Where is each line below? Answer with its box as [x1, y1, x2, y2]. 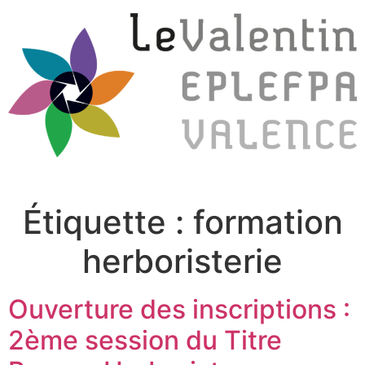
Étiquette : [22, 202, 193, 243]
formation [192, 202, 343, 243]
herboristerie [82, 241, 283, 282]
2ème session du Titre [8, 324, 282, 357]
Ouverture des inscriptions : [8, 293, 350, 326]
